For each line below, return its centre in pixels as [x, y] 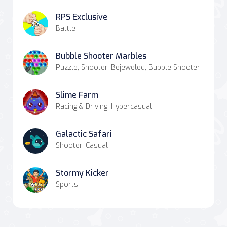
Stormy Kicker [82, 173]
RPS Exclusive [82, 17]
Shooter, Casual [82, 145]
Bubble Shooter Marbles [101, 56]
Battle [66, 28]
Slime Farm [77, 95]
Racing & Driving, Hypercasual [104, 106]
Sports [67, 184]
